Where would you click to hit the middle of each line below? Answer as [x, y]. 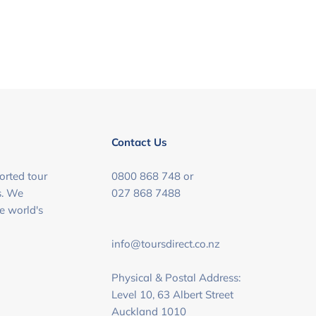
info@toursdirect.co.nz [166, 244]
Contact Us [140, 142]
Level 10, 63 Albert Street [173, 294]
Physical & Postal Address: [176, 278]
